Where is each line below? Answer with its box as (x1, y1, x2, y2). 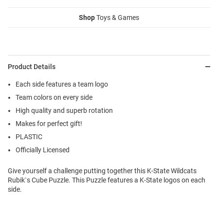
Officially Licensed (16, 146, 70, 154)
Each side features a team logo (16, 80, 108, 89)
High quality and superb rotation (16, 107, 113, 115)
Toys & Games (95, 14, 139, 22)
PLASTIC (16, 133, 42, 141)
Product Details (8, 63, 55, 71)
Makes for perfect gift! (16, 120, 82, 128)
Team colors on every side (16, 93, 92, 102)
